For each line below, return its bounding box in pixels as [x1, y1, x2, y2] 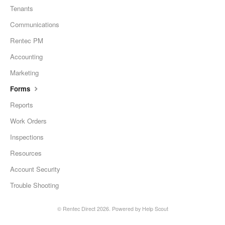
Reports [10, 100, 33, 110]
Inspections [10, 132, 44, 142]
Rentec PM [10, 36, 43, 46]
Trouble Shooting [10, 180, 59, 190]
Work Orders [10, 116, 47, 126]
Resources [10, 148, 42, 158]
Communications [10, 20, 59, 30]
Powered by [111, 205, 142, 213]
